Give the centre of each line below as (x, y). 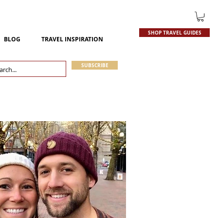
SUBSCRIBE (95, 65)
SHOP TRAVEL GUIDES (174, 33)
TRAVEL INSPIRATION (72, 39)
